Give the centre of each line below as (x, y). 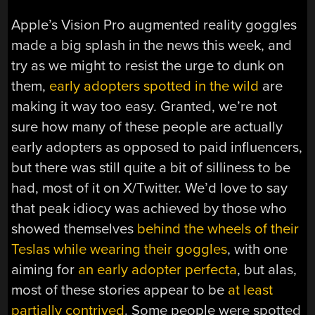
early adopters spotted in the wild (154, 86)
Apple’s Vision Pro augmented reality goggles (154, 25)
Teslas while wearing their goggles (120, 250)
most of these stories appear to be (120, 290)
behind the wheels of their (218, 229)
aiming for (45, 270)
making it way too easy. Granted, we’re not (144, 107)
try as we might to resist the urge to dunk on (148, 66)
